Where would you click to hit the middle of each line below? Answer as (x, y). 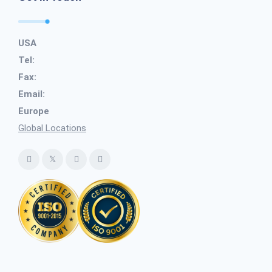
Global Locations (52, 128)
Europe (34, 111)
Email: (32, 94)
